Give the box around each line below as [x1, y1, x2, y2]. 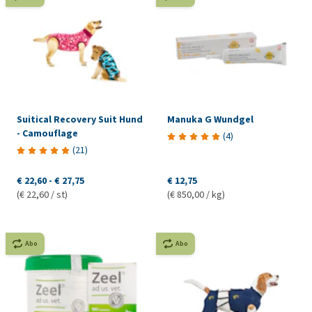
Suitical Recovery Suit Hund [17, 112, 143, 126]
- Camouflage [17, 126, 78, 140]
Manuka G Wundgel [166, 112, 253, 126]
